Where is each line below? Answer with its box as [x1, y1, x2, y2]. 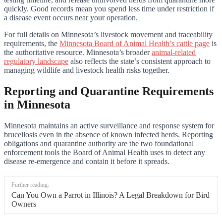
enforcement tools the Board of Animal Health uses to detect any [4, 148, 205, 157]
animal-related [152, 48, 196, 57]
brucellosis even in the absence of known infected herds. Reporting [4, 130, 213, 139]
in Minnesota [4, 98, 70, 111]
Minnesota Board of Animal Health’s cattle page [59, 39, 210, 48]
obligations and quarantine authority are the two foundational [4, 139, 194, 148]
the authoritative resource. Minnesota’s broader [4, 48, 152, 57]
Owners [11, 199, 36, 208]
